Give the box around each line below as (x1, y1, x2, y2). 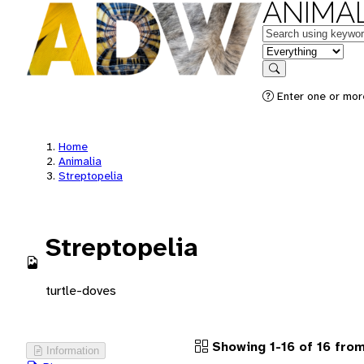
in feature (262, 41, 315, 58)
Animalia (58, 154, 102, 168)
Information (46, 344, 99, 357)
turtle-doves (45, 281, 116, 299)
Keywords (262, 24, 317, 41)
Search (273, 74, 307, 86)
